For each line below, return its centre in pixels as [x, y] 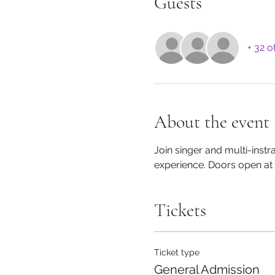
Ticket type [176, 253]
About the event [211, 122]
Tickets [180, 211]
